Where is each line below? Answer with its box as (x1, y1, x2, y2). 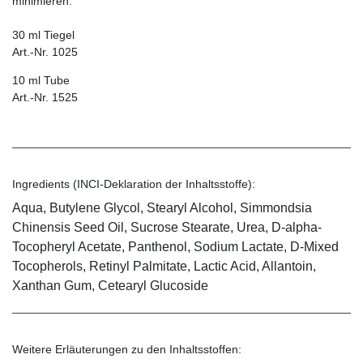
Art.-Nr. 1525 (12, 91, 78, 105)
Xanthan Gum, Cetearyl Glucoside (12, 279, 208, 293)
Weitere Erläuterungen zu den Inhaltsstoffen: (12, 343, 241, 357)
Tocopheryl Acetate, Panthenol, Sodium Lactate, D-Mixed (12, 240, 339, 254)
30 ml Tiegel (12, 28, 75, 42)
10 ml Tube (12, 74, 70, 88)
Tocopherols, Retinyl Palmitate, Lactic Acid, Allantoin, (12, 259, 316, 274)
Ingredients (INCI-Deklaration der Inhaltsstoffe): (12, 177, 255, 191)
